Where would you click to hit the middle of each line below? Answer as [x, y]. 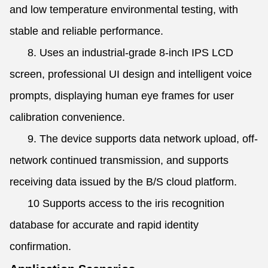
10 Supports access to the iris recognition [117, 203]
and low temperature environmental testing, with [124, 10]
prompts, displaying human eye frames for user [122, 96]
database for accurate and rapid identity [104, 225]
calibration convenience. [67, 117]
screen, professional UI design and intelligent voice [131, 74]
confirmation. [40, 246]
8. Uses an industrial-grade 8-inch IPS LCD [121, 53]
